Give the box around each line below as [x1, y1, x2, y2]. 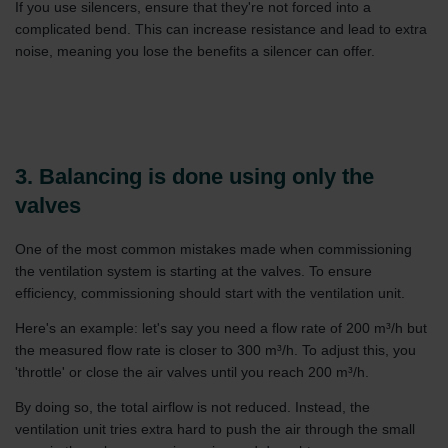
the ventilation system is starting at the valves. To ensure [15, 262, 372, 279]
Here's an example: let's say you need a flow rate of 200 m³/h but [15, 319, 427, 336]
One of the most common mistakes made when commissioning [15, 240, 412, 257]
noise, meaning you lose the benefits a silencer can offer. [15, 43, 375, 59]
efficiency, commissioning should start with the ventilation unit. [15, 284, 405, 301]
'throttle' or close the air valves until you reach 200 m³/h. [15, 363, 369, 380]
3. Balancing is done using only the [15, 164, 374, 189]
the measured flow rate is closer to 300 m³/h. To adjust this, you [15, 341, 416, 358]
